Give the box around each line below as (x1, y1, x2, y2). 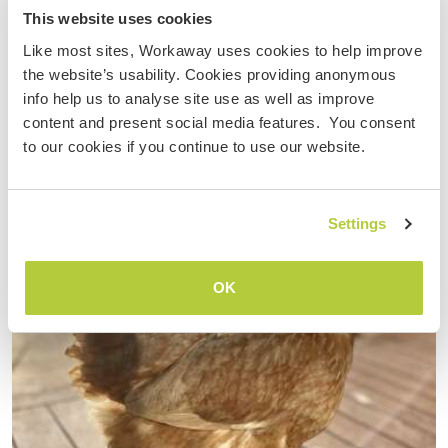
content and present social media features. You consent (23, 113, 416, 131)
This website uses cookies (23, 10, 213, 27)
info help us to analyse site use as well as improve (23, 89, 375, 107)
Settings (327, 215, 387, 232)
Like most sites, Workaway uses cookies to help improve (23, 41, 422, 59)
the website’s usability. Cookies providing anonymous (23, 65, 396, 83)
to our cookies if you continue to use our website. (23, 137, 365, 155)
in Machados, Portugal (12, 24, 178, 44)
